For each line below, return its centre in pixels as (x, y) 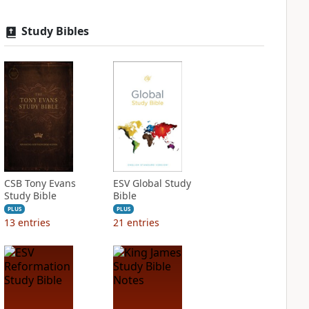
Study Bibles (55, 31)
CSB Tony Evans (40, 183)
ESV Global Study (152, 183)
